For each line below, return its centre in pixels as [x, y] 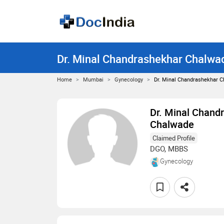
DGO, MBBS [169, 148]
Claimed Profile [174, 138]
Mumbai [93, 79]
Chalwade [172, 124]
